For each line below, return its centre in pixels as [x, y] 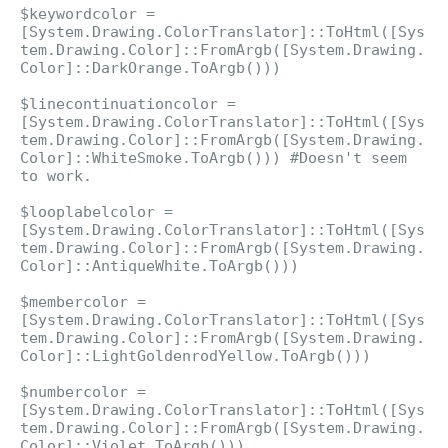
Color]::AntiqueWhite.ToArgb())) [159, 266]
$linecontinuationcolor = [128, 104]
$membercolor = [83, 302]
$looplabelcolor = [96, 212]
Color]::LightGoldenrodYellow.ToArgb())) [195, 356]
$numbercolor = [83, 392]
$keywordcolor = [87, 14]
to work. [56, 176]
